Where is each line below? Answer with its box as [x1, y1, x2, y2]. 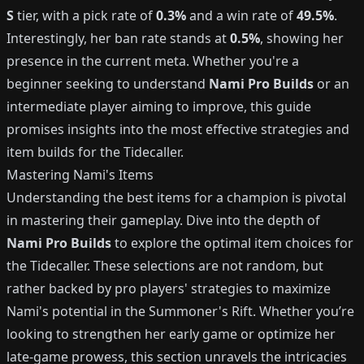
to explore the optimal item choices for [111, 234, 353, 252]
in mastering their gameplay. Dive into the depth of [6, 211, 320, 229]
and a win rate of [186, 6, 297, 24]
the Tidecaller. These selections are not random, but [6, 257, 323, 275]
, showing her [260, 29, 344, 47]
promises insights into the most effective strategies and [6, 120, 349, 138]
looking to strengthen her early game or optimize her [6, 325, 336, 343]
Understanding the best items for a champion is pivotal [6, 188, 346, 206]
